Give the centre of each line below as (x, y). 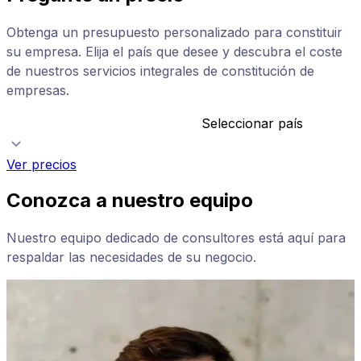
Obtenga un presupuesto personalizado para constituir (174, 33)
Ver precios (41, 165)
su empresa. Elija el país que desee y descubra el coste (174, 52)
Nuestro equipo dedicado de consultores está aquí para (176, 238)
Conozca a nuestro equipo (130, 201)
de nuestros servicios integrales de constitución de (160, 71)
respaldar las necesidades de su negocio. (131, 257)
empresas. (38, 91)
